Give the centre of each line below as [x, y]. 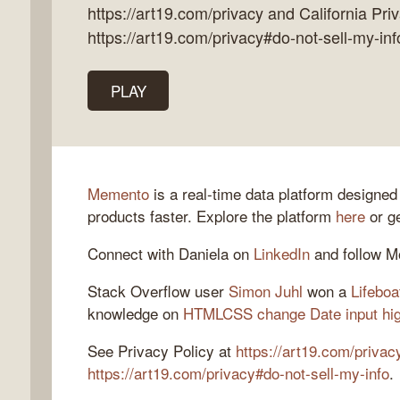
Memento [118, 193]
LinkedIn [282, 253]
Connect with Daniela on [171, 253]
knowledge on [135, 312]
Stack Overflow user [158, 290]
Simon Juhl [266, 290]
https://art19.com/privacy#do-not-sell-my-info [238, 372]
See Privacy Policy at [162, 350]
